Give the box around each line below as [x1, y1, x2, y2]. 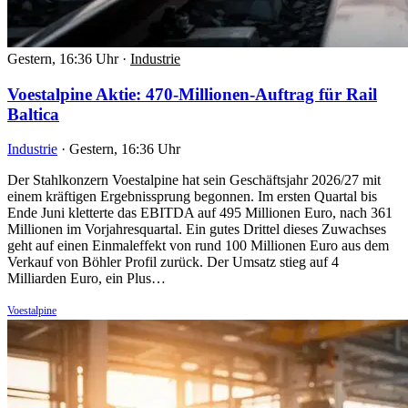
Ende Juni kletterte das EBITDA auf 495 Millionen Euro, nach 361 [7, 205, 393, 221]
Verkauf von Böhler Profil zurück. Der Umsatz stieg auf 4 [7, 254, 339, 270]
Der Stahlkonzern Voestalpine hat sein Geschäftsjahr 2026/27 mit [7, 172, 381, 189]
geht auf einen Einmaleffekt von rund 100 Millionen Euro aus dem [7, 238, 389, 254]
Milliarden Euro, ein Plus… [7, 270, 166, 287]
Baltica [7, 104, 59, 124]
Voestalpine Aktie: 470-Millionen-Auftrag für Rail [7, 84, 377, 104]
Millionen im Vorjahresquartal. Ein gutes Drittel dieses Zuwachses [7, 221, 386, 238]
